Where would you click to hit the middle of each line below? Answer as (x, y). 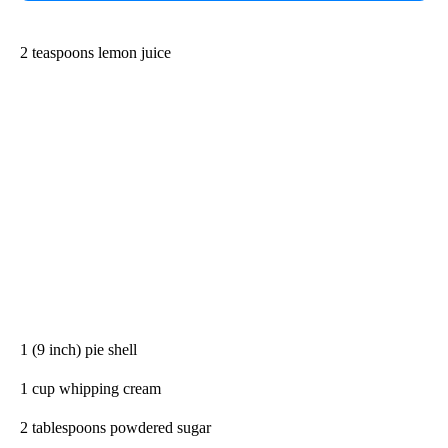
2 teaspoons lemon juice (95, 52)
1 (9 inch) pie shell (78, 349)
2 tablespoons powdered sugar (115, 427)
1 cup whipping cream (90, 388)
